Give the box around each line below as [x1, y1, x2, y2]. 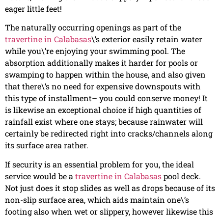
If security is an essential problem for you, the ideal [5, 159, 194, 169]
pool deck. [162, 170, 201, 181]
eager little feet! [5, 3, 62, 14]
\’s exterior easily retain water [91, 34, 202, 45]
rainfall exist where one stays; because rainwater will [5, 116, 203, 127]
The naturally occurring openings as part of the [5, 22, 181, 33]
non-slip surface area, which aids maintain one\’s [5, 194, 189, 205]
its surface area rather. [5, 140, 88, 151]
